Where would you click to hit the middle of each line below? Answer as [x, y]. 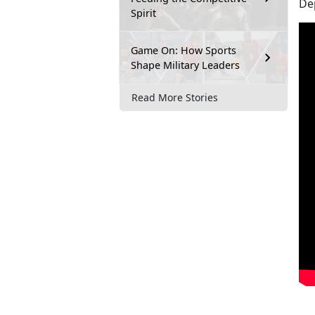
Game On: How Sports [184, 50]
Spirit [143, 13]
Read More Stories [175, 98]
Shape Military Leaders [185, 65]
